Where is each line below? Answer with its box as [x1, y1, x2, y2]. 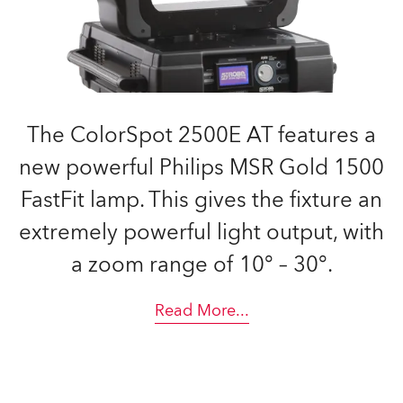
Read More [154, 300, 236, 322]
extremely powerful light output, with [19, 218, 384, 247]
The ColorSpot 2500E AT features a [27, 121, 376, 150]
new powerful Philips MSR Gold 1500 [19, 153, 384, 183]
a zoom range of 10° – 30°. [70, 250, 333, 280]
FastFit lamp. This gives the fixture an [21, 185, 382, 215]
